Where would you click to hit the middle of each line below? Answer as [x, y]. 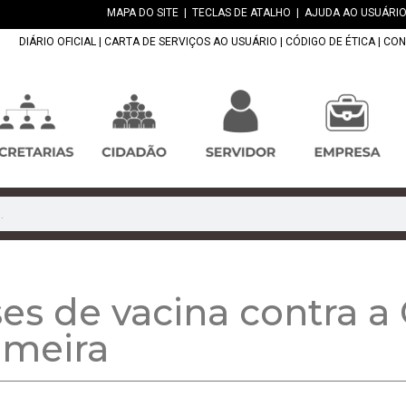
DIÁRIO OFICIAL [58, 42]
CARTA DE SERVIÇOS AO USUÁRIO [191, 42]
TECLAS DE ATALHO [242, 13]
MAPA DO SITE [143, 13]
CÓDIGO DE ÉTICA [330, 42]
